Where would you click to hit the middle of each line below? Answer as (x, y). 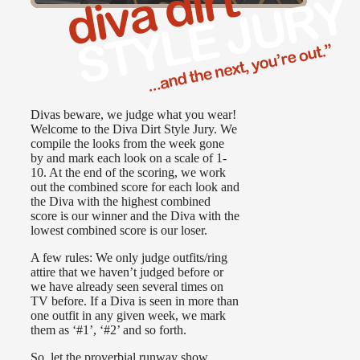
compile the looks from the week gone (127, 144)
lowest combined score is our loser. (119, 231)
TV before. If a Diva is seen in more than (135, 301)
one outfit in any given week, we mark (128, 316)
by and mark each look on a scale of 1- (129, 158)
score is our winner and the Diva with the (135, 216)
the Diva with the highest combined (121, 202)
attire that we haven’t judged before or (127, 272)
